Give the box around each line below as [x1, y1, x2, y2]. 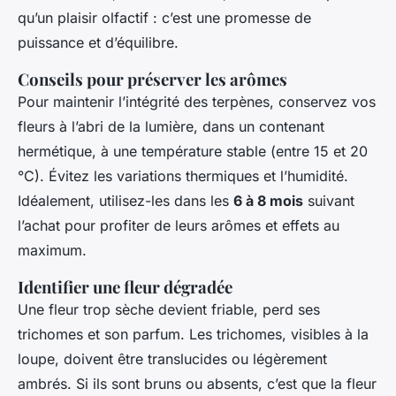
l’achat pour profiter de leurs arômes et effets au [18, 216, 339, 234]
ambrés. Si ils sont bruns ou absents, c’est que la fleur [18, 374, 377, 392]
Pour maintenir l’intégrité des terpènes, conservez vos [18, 92, 376, 110]
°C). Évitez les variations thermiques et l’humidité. [18, 166, 348, 185]
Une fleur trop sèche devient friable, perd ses [18, 300, 320, 318]
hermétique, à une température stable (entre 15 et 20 [18, 141, 368, 160]
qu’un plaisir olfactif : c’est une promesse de [18, 8, 311, 27]
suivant [303, 191, 354, 209]
